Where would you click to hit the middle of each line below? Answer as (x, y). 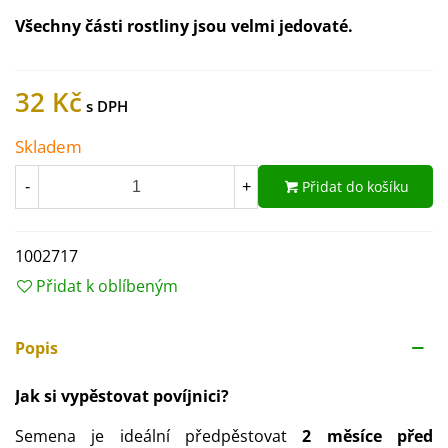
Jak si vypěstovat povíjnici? (122, 395)
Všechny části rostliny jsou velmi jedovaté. (184, 26)
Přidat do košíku (355, 187)
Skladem (48, 146)
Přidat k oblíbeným (107, 285)
